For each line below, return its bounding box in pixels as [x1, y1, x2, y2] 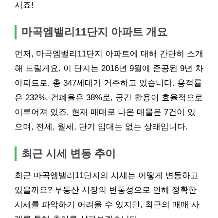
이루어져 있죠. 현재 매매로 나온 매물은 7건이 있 [15, 107, 196, 117]
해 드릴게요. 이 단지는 [15, 63, 101, 73]
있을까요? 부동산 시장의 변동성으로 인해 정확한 [15, 185, 197, 195]
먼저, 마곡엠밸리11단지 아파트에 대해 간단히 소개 [15, 49, 203, 58]
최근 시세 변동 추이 [21, 147, 116, 160]
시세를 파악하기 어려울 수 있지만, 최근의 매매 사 [15, 200, 200, 209]
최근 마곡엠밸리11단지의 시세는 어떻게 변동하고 [15, 170, 199, 180]
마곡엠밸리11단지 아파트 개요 [21, 25, 167, 38]
